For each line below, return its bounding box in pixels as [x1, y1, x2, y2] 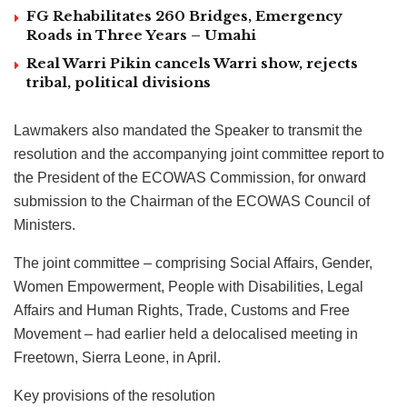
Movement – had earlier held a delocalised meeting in [14, 325, 358, 342]
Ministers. [14, 216, 75, 233]
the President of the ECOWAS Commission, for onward [14, 169, 366, 185]
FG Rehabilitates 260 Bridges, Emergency [26, 6, 342, 25]
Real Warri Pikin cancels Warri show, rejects [26, 54, 358, 72]
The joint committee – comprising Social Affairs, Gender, [14, 254, 372, 271]
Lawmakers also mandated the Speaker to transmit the [14, 122, 362, 138]
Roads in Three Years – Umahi [26, 25, 256, 44]
